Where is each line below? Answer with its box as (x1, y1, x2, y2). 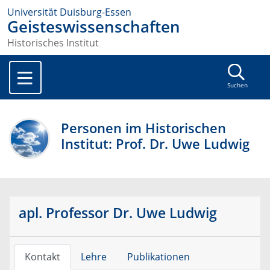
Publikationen (127, 250, 190, 264)
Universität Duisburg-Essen (7, 5, 131, 19)
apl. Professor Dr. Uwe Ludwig (19, 203, 217, 223)
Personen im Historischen (61, 119, 227, 138)
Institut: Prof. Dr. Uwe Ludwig (61, 134, 250, 154)
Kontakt (24, 250, 60, 264)
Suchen (227, 81, 248, 90)
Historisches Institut (7, 36, 99, 50)
